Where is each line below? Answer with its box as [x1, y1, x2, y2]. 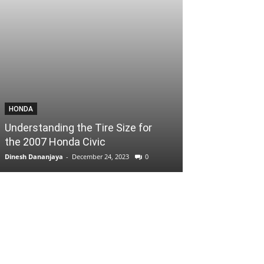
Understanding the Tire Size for [5, 121, 152, 134]
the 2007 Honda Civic [5, 136, 105, 148]
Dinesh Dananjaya [5, 152, 63, 161]
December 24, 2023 [72, 152, 129, 161]
